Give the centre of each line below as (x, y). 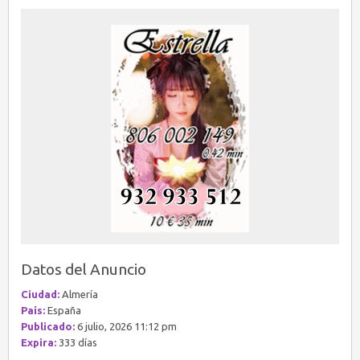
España (63, 310)
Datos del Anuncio (84, 269)
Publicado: (48, 326)
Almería (79, 294)
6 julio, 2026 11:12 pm (126, 326)
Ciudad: (40, 294)
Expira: (39, 342)
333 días (77, 342)
